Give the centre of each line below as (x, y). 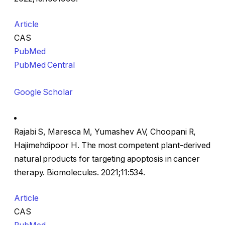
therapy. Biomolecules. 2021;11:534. (80, 172)
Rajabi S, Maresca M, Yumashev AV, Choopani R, (105, 132)
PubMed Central (44, 65)
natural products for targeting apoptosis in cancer (107, 159)
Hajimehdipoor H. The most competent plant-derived (113, 145)
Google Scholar (43, 92)
